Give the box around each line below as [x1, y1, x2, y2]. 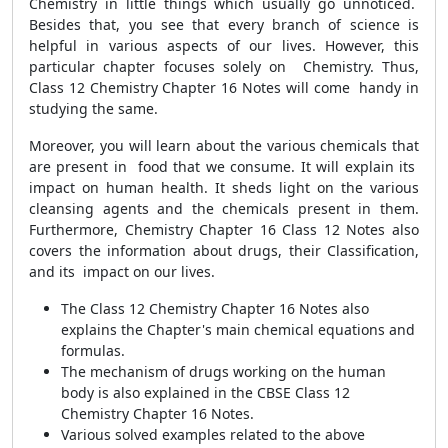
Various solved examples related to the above [61, 425, 365, 444]
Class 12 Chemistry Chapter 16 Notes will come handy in [29, 78, 419, 97]
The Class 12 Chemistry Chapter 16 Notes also [61, 299, 369, 318]
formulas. [61, 341, 129, 360]
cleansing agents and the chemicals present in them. [29, 199, 419, 218]
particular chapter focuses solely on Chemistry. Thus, [29, 57, 419, 76]
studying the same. [29, 99, 158, 118]
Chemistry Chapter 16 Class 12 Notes [124, 220, 386, 239]
